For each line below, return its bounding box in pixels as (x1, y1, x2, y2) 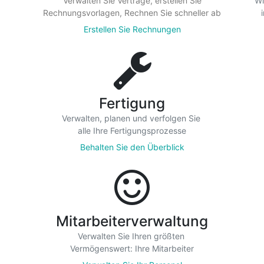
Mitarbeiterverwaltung (56, 212, 208, 230)
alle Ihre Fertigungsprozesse (78, 126, 186, 136)
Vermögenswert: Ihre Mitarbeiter (70, 243, 194, 253)
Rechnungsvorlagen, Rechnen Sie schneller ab (43, 8, 221, 18)
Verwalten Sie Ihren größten (77, 231, 187, 241)
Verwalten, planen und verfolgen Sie (61, 113, 203, 123)
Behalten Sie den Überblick (80, 142, 184, 152)
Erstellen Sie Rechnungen (83, 24, 181, 34)
